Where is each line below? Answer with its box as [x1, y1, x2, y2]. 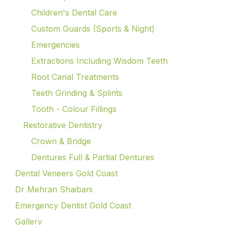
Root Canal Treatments [31, 71, 119, 82]
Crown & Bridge [31, 136, 91, 146]
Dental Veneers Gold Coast [15, 168, 118, 178]
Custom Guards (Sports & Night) [31, 23, 155, 34]
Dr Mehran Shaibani [15, 184, 92, 194]
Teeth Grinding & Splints [31, 87, 123, 98]
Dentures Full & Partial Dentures [31, 152, 154, 162]
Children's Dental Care [31, 7, 117, 18]
